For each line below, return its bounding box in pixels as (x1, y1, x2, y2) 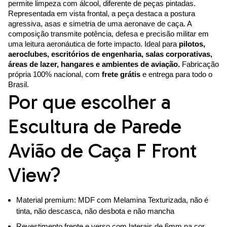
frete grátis (102, 70, 140, 79)
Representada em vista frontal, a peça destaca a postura (8, 9, 195, 18)
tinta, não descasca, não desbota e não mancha (16, 207, 174, 216)
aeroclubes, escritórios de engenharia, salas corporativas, (8, 50, 212, 59)
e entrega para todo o (140, 70, 212, 79)
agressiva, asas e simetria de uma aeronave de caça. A (8, 19, 192, 28)
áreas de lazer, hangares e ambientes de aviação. (8, 60, 180, 69)
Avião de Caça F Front (8, 138, 197, 163)
